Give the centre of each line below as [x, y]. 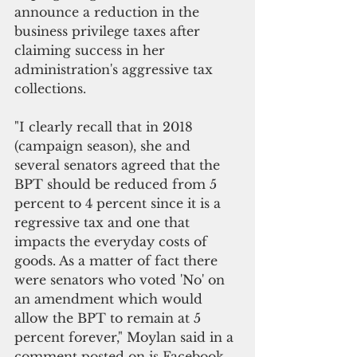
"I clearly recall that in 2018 [106, 126]
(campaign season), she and [104, 145]
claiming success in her [92, 50]
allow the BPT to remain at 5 [110, 318]
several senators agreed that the [119, 165]
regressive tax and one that [104, 222]
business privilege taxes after [109, 31]
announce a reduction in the [109, 12]
